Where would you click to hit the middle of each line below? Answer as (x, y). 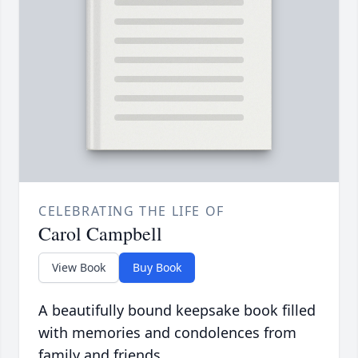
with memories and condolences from (167, 333)
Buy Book (157, 268)
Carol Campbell (100, 234)
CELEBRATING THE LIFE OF (131, 211)
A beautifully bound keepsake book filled (177, 310)
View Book (79, 268)
